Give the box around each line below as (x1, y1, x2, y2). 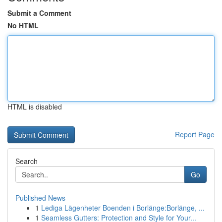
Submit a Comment (7, 8, 71, 18)
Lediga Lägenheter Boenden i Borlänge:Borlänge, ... (41, 203, 205, 213)
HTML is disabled (7, 102, 62, 111)
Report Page (175, 129, 215, 139)
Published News (15, 193, 65, 203)
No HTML (7, 20, 39, 30)
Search (15, 156, 38, 166)
